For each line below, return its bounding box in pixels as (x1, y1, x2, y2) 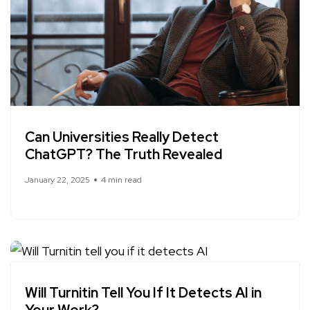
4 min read (101, 174, 142, 185)
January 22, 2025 (25, 174, 90, 185)
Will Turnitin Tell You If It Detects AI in (25, 284, 262, 302)
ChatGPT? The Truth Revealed (25, 145, 222, 163)
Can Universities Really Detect (25, 127, 219, 146)
